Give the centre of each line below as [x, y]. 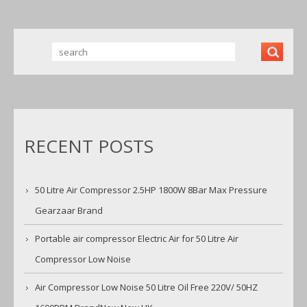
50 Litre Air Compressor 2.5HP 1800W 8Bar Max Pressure [151, 190]
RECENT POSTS [89, 146]
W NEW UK [172, 9]
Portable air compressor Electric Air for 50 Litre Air [137, 239]
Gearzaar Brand [69, 211]
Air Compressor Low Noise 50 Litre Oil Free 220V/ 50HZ [146, 287]
